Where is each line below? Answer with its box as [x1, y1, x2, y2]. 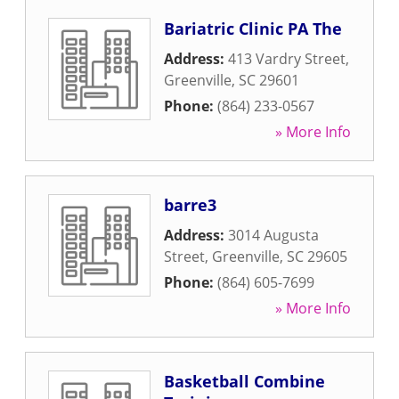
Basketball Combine [164, 370, 325, 392]
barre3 [164, 194, 216, 216]
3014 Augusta [228, 225, 319, 245]
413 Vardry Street [228, 49, 346, 69]
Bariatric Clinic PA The [164, 18, 342, 39]
